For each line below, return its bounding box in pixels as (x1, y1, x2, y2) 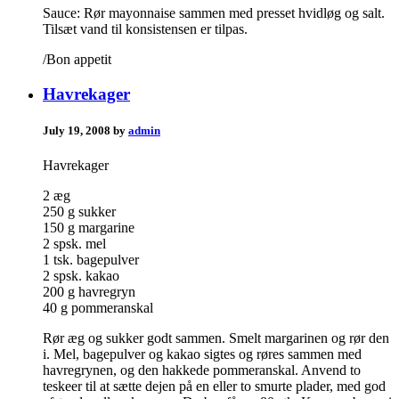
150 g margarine (43, 220, 134, 236)
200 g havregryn (43, 284, 135, 300)
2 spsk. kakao (43, 268, 119, 284)
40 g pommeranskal (43, 300, 153, 316)
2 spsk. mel (43, 236, 106, 252)
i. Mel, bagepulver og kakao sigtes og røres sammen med (43, 346, 362, 362)
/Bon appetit (43, 52, 111, 67)
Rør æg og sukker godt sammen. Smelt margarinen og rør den (43, 330, 389, 346)
